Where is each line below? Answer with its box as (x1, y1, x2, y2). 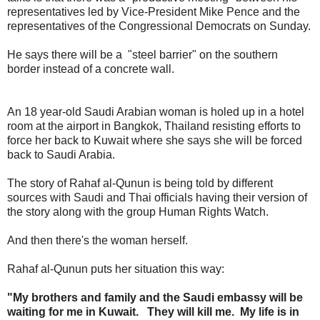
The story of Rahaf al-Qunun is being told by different (7, 176, 273, 189)
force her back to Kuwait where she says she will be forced (7, 134, 302, 146)
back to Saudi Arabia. (7, 148, 115, 161)
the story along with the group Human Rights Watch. (7, 205, 269, 218)
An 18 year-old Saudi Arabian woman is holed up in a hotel (7, 105, 304, 118)
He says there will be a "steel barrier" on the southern (7, 48, 278, 61)
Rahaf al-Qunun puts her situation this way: (7, 262, 224, 275)
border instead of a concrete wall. (7, 62, 174, 75)
